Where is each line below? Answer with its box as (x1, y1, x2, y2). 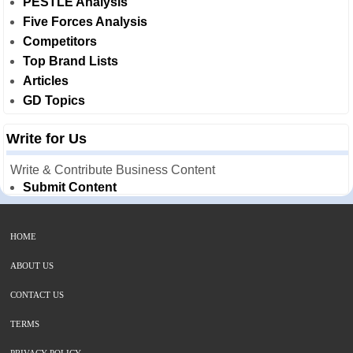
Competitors (23, 34, 97, 48)
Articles (23, 73, 69, 87)
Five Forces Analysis (23, 14, 147, 28)
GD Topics (23, 93, 85, 107)
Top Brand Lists (23, 54, 118, 68)
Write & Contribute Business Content (10, 162, 215, 176)
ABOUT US (10, 260, 54, 270)
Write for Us (6, 130, 87, 147)
